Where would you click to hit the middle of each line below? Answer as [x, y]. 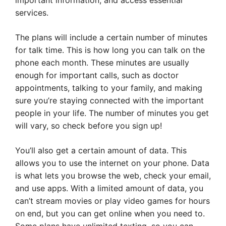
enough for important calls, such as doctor [97, 75]
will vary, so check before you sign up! [89, 126]
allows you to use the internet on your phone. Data [112, 163]
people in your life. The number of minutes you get [112, 113]
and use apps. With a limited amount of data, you [109, 188]
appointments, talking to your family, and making [109, 88]
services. [32, 13]
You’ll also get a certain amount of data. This [101, 151]
